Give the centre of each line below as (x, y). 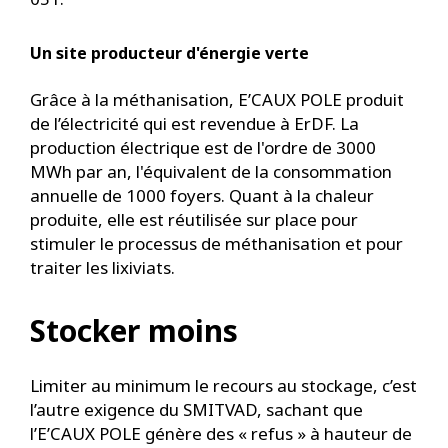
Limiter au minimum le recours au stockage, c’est (223, 385)
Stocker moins (134, 330)
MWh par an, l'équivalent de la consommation (211, 171)
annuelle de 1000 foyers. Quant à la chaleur (202, 195)
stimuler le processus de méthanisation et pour (216, 243)
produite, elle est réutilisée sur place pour (194, 219)
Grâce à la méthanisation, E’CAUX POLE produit (217, 99)
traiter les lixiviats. (102, 267)
